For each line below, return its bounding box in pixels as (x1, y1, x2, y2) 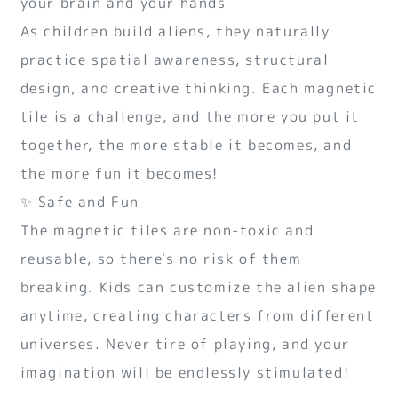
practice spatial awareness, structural (20, 49, 330, 69)
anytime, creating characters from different (20, 305, 375, 325)
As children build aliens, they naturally (20, 20, 330, 41)
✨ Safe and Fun (20, 191, 139, 211)
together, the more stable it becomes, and (20, 134, 353, 155)
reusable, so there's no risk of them (20, 248, 302, 268)
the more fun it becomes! (20, 163, 219, 183)
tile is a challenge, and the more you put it (20, 106, 360, 126)
